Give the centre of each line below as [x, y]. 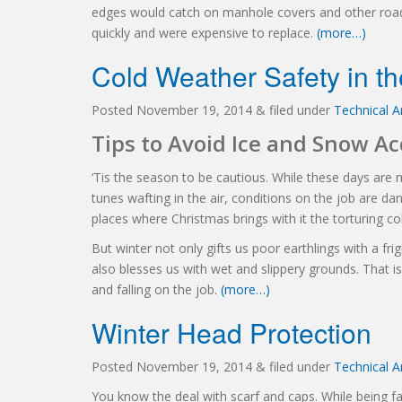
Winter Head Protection [232, 332]
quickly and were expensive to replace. [204, 33]
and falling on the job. [156, 289]
